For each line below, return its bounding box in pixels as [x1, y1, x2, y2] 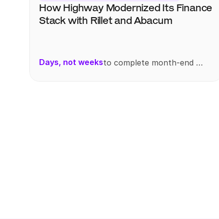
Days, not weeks [39, 57, 104, 67]
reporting [103, 69, 139, 79]
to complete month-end [103, 57, 194, 67]
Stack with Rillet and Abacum [39, 15, 173, 26]
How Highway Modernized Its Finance [39, 2, 213, 13]
